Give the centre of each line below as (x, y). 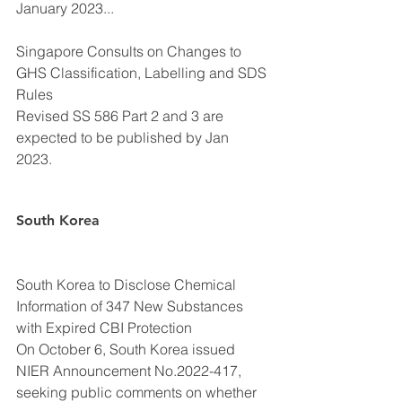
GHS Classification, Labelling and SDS (143, 72)
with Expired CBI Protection (104, 327)
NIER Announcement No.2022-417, (131, 370)
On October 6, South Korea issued (127, 349)
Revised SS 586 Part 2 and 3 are (122, 115)
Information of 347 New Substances (131, 306)
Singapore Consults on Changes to (131, 51)
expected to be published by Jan (124, 137)
